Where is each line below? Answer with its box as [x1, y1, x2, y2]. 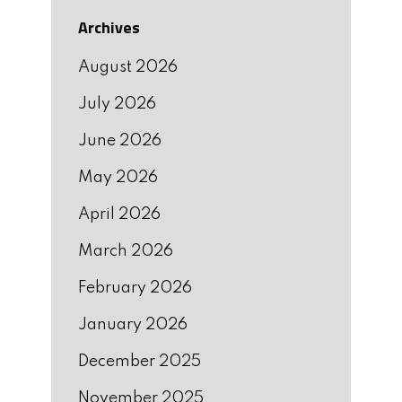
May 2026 [78, 169, 158, 186]
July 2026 [78, 95, 156, 112]
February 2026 [78, 279, 192, 296]
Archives [78, 14, 140, 39]
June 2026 [78, 132, 162, 149]
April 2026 [78, 205, 161, 223]
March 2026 [78, 242, 173, 259]
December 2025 [78, 353, 201, 370]
